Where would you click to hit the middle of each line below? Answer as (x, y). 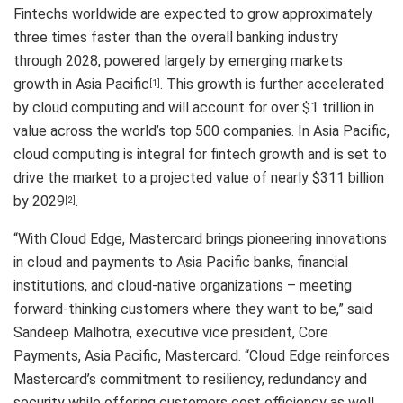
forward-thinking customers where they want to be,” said (193, 309)
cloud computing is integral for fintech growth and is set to (200, 155)
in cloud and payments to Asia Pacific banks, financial (181, 263)
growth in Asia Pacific (81, 85)
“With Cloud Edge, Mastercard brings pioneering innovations (200, 239)
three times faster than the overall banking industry (176, 38)
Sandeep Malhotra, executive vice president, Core (171, 333)
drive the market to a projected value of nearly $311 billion (199, 178)
